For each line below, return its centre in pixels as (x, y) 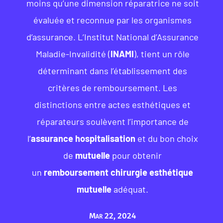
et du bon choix (167, 138)
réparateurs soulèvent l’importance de (112, 121)
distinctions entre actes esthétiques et (113, 105)
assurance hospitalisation (83, 138)
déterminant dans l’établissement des (113, 71)
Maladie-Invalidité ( (73, 54)
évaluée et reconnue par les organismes (113, 20)
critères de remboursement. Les (113, 88)
